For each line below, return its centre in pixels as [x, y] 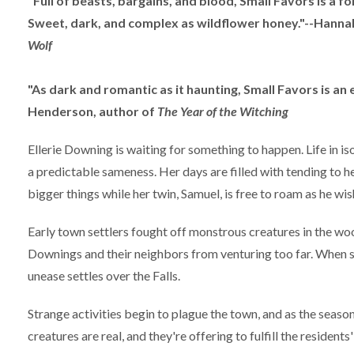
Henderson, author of [92, 111]
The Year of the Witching [223, 111]
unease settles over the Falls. [104, 275]
